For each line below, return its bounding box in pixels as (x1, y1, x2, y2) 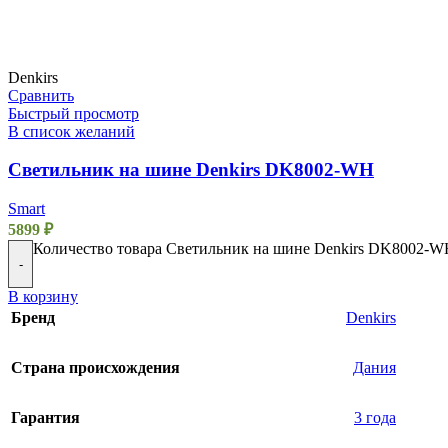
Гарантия (11, 409, 80, 427)
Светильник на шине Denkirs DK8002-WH (8, 159, 374, 181)
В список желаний (8, 122, 135, 140)
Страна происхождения (11, 359, 180, 377)
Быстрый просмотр (8, 104, 139, 122)
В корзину (8, 288, 78, 306)
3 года (354, 409, 396, 427)
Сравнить (8, 86, 74, 104)
